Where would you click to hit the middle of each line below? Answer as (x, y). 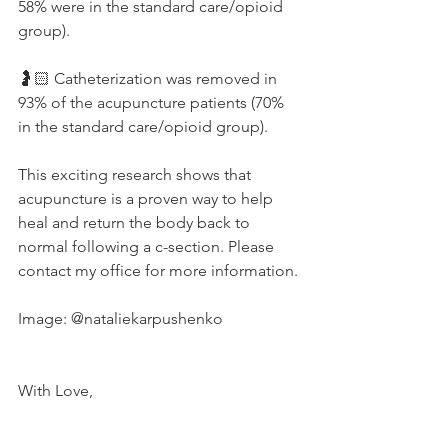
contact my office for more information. (160, 271)
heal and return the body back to (136, 223)
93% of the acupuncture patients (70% (153, 103)
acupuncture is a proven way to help (147, 199)
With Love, (55, 391)
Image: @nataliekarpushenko (122, 319)
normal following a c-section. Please (148, 247)
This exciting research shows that (136, 175)
